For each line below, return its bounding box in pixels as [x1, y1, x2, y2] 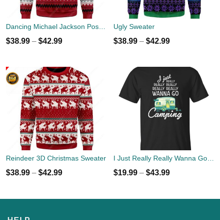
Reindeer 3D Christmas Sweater [6, 154, 106, 163]
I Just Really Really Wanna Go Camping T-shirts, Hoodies [207, 154, 214, 163]
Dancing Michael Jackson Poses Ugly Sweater [99, 22, 106, 30]
